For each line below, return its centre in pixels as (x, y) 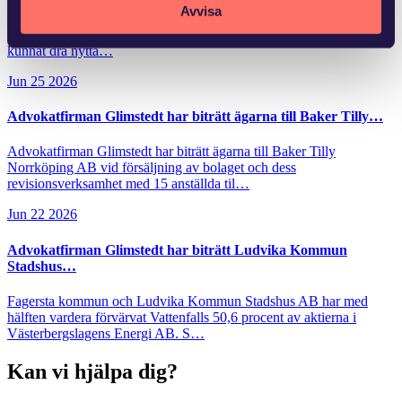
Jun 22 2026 (42, 214)
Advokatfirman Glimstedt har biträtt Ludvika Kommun (177, 249)
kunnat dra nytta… (60, 50)
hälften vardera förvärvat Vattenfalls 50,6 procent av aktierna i (182, 317)
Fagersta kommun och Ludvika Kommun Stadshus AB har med (188, 301)
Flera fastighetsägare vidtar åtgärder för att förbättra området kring (193, 18)
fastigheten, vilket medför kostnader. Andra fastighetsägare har (183, 34)
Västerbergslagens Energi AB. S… (106, 333)
